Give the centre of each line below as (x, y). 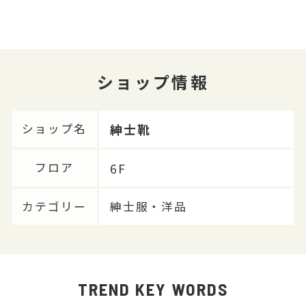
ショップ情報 (153, 81)
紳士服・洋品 (149, 206)
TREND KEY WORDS (153, 289)
